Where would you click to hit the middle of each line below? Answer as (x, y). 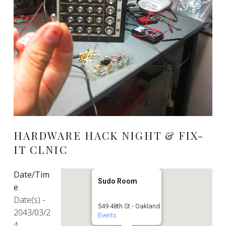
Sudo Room (118, 181)
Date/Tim (31, 174)
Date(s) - (29, 200)
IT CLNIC (40, 149)
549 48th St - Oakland (129, 206)
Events (107, 215)
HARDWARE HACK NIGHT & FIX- (109, 135)
